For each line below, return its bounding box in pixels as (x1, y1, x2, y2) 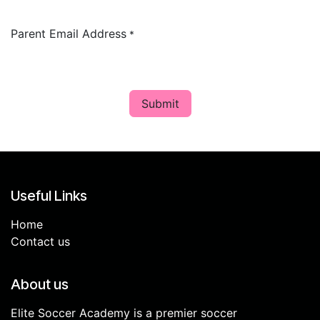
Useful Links (11, 187, 87, 204)
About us (11, 276, 69, 293)
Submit (141, 96, 179, 111)
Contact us (11, 234, 70, 249)
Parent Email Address (11, 26, 126, 41)
